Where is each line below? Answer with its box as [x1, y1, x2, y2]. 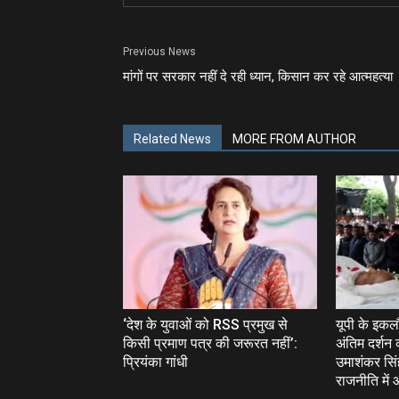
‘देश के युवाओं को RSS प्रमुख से [123, 316, 288, 333]
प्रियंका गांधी [123, 354, 188, 370]
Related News [134, 132, 211, 146]
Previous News [123, 45, 196, 58]
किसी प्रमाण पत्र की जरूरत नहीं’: [123, 335, 297, 352]
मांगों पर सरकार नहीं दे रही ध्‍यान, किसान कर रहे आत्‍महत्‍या [123, 69, 393, 85]
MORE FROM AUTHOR [232, 132, 356, 146]
